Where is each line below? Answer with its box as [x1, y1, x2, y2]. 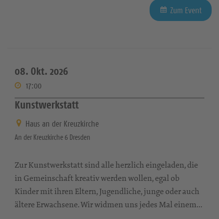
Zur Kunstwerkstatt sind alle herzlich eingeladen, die [15, 159, 198, 171]
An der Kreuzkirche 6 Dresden [15, 132, 90, 142]
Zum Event [170, 4, 202, 16]
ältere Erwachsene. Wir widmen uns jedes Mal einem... [15, 199, 202, 210]
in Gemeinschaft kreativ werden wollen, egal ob [15, 173, 179, 184]
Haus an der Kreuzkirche [25, 118, 99, 130]
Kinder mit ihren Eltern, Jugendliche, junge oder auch [15, 186, 199, 197]
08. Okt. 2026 [15, 64, 68, 78]
